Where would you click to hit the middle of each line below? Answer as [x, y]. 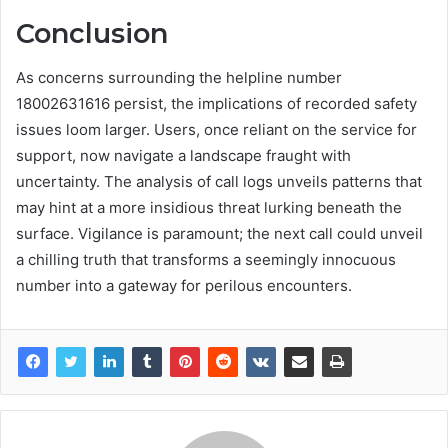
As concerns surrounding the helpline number [179, 78]
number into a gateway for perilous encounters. [184, 286]
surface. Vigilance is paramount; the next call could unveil [219, 234]
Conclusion [92, 33]
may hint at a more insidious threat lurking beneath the [209, 208]
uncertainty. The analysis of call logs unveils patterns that [219, 182]
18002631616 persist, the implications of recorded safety [216, 104]
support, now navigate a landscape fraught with [183, 156]
